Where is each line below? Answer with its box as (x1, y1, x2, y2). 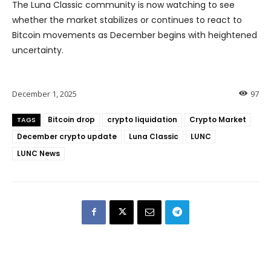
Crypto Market (189, 114, 246, 125)
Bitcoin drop (48, 114, 95, 125)
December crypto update (17, 131, 117, 142)
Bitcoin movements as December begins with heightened (12, 29, 257, 42)
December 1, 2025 (12, 88, 77, 99)
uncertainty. (12, 44, 64, 57)
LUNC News (17, 148, 60, 158)
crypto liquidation (107, 114, 177, 125)
